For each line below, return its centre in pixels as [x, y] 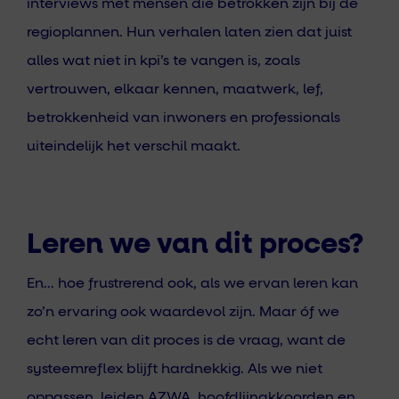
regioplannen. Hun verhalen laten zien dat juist [189, 32]
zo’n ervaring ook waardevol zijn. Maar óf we [183, 312]
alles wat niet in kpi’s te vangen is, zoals [163, 60]
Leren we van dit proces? [195, 245]
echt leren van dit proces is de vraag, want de [186, 341]
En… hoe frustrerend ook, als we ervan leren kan [192, 284]
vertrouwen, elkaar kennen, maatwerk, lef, [175, 89]
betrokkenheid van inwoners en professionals [183, 117]
